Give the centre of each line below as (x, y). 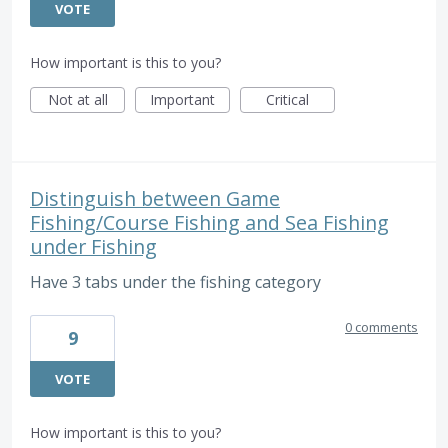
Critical (287, 99)
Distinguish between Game (155, 198)
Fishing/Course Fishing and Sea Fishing (209, 222)
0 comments (381, 326)
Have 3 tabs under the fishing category (175, 281)
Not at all (77, 99)
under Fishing (93, 246)
